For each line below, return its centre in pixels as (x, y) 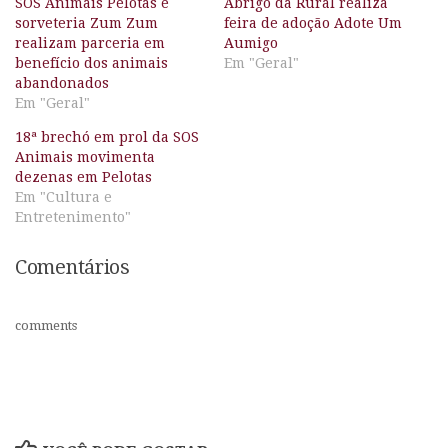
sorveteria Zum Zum (86, 23)
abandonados (62, 83)
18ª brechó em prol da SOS (107, 137)
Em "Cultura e (63, 197)
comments (46, 325)
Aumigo (251, 43)
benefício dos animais (91, 63)
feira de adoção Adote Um (313, 23)
